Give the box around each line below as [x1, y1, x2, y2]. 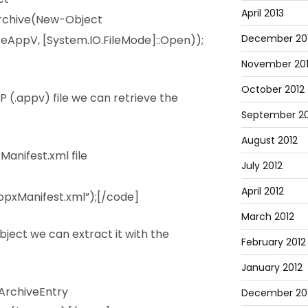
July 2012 [241, 158, 283, 173]
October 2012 [241, 82, 305, 96]
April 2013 [241, 5, 284, 20]
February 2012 [241, 234, 306, 249]
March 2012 [241, 209, 294, 223]
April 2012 [241, 184, 284, 198]
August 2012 [241, 133, 298, 147]
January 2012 [241, 260, 302, 274]
